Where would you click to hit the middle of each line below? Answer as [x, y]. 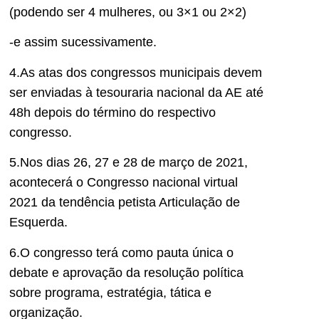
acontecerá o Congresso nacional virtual [124, 183]
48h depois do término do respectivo [113, 112]
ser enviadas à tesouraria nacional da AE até [136, 92]
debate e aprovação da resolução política [126, 272]
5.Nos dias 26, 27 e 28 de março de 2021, [129, 163]
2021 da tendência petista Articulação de [125, 203]
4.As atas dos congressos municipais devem [136, 72]
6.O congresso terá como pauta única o [121, 252]
